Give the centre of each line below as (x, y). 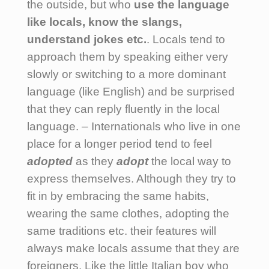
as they (96, 161)
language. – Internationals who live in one (134, 126)
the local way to (191, 161)
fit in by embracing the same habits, (118, 196)
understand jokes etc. (87, 39)
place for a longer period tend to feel (119, 144)
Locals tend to (189, 39)
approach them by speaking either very (128, 56)
